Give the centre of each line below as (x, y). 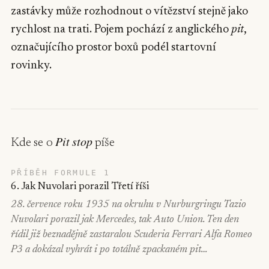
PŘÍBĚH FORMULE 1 (61, 173)
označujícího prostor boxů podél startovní (113, 48)
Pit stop (74, 141)
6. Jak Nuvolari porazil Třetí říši (80, 187)
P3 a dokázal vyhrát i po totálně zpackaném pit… (109, 250)
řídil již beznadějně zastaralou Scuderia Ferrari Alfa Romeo (131, 235)
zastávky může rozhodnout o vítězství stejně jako (129, 12)
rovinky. (31, 66)
